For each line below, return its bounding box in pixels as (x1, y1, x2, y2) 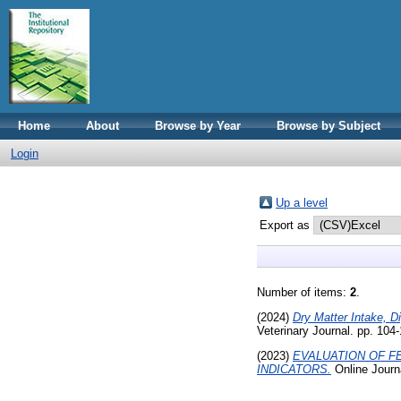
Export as (260, 218, 313, 232)
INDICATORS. (257, 362, 331, 376)
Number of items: (257, 286, 350, 299)
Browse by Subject (277, 119, 380, 132)
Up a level (276, 196, 328, 209)
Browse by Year (155, 119, 241, 132)
